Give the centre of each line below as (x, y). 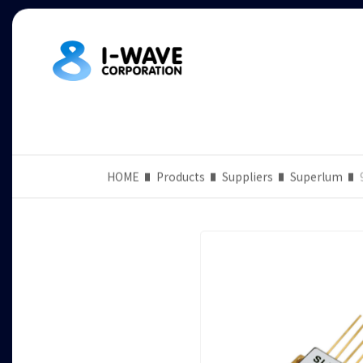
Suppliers (248, 178)
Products (181, 178)
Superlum (316, 178)
